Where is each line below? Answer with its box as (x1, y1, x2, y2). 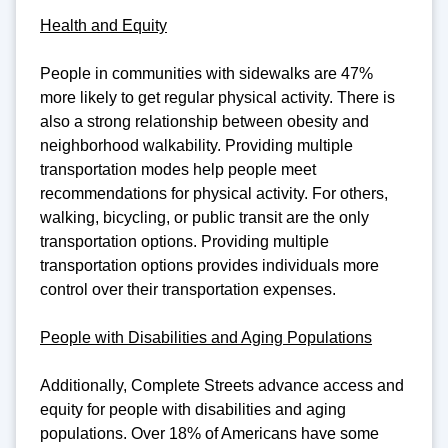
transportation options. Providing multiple (40, 232, 329, 250)
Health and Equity (40, 16, 167, 34)
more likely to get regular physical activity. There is (40, 88, 395, 106)
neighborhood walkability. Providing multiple (40, 136, 353, 154)
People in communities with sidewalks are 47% (40, 64, 373, 82)
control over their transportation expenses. (40, 280, 336, 298)
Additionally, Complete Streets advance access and (40, 376, 404, 394)
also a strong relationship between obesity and (40, 112, 369, 130)
